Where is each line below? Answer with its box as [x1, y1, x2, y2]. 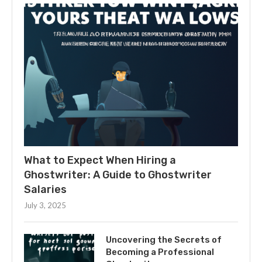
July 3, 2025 [24, 201, 66, 211]
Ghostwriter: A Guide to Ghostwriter [24, 168, 212, 182]
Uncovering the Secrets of [106, 235, 222, 246]
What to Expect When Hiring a [24, 154, 176, 167]
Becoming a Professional [106, 247, 214, 258]
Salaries [24, 183, 67, 196]
